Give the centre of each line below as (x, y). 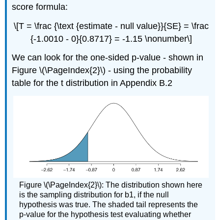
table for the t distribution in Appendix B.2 (92, 83)
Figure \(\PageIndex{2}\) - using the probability (102, 70)
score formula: (40, 7)
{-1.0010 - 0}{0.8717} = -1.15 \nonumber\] (111, 39)
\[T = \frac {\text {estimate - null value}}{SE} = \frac (111, 26)
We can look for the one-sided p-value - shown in (108, 58)
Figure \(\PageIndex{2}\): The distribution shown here (111, 185)
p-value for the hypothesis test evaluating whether (105, 215)
